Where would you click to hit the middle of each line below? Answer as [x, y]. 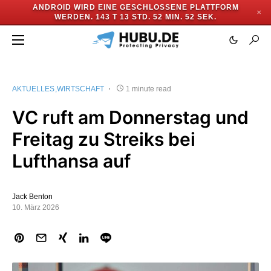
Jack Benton [32, 197]
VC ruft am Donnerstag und [130, 117]
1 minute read [149, 89]
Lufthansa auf [71, 161]
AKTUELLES [33, 89]
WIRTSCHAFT [80, 89]
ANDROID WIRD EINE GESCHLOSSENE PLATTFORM [135, 7]
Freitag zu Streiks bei [104, 139]
